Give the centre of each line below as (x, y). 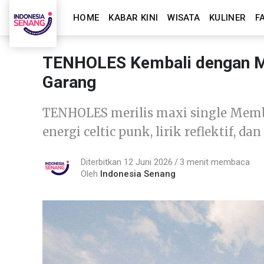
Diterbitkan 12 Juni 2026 (127, 162)
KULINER (228, 18)
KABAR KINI (133, 18)
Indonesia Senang (138, 174)
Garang (69, 82)
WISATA (184, 18)
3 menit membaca (215, 162)
